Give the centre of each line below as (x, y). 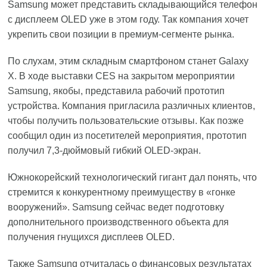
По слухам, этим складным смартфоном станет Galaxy (128, 61)
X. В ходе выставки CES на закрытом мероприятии (122, 76)
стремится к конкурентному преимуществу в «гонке (122, 192)
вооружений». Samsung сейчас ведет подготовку (116, 207)
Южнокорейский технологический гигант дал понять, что (133, 177)
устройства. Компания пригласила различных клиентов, (132, 106)
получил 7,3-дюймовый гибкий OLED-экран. (105, 150)
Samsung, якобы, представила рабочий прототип (117, 91)
